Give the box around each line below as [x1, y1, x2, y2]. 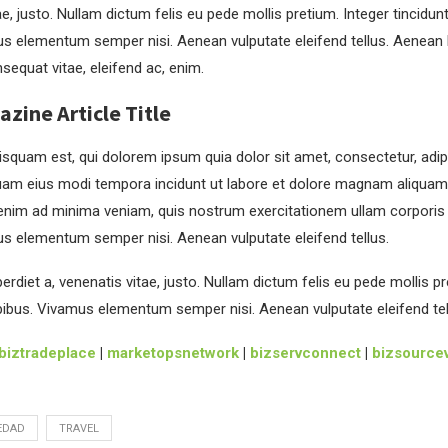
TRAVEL [58, 422, 99, 435]
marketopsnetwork [106, 344, 239, 362]
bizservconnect [249, 344, 361, 362]
